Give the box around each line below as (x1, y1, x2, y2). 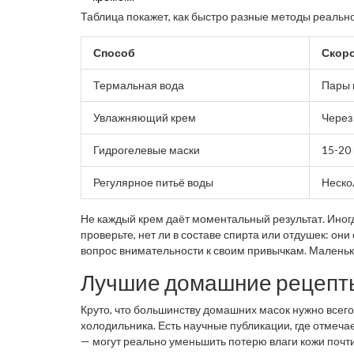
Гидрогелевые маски (93, 143, 200, 157)
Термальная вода (93, 78, 184, 92)
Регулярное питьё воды (93, 175, 213, 190)
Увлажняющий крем (93, 111, 196, 125)
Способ (93, 46, 135, 60)
